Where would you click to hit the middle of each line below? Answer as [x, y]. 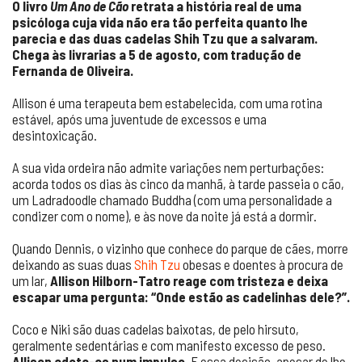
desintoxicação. [55, 135]
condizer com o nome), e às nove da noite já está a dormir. [164, 216]
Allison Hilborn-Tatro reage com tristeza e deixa [189, 280]
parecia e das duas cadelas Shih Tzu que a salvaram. [165, 38]
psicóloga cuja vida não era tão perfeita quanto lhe [160, 22]
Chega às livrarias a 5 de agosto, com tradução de [157, 54]
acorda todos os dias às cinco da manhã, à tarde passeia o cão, [178, 183]
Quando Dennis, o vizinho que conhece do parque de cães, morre [180, 248]
